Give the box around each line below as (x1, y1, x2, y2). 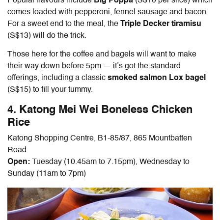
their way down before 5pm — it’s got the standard (7, 62, 181, 70)
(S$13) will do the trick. (7, 31, 88, 40)
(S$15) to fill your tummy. (7, 85, 93, 94)
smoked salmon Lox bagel (108, 74, 206, 82)
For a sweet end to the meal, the (7, 20, 120, 28)
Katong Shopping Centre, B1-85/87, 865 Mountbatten (7, 134, 192, 142)
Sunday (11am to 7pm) (7, 169, 86, 178)
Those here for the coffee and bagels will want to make (7, 50, 196, 58)
